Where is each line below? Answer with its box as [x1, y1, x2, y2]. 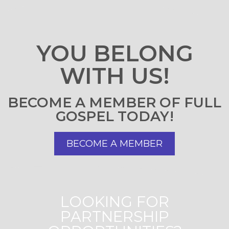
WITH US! [59, 61, 170, 89]
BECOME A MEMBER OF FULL [8, 94, 221, 111]
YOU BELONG [36, 39, 193, 67]
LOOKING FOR [60, 192, 169, 211]
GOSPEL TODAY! [55, 107, 174, 125]
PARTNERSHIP [60, 207, 169, 225]
